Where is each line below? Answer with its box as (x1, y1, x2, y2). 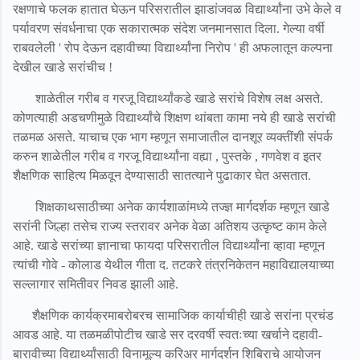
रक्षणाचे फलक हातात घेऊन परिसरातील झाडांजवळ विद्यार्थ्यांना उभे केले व (13, 2, 342, 16)
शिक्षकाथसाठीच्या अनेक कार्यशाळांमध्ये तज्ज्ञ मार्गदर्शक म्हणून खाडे (13, 199, 329, 214)
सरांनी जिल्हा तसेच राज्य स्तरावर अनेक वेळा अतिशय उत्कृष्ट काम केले (13, 219, 327, 233)
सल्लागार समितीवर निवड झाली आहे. (13, 276, 178, 291)
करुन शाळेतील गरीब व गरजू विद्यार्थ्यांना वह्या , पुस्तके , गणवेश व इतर (13, 149, 321, 163)
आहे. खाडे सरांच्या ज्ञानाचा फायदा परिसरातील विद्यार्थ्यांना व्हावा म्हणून (13, 238, 325, 252)
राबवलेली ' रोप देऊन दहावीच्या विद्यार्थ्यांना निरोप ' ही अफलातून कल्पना (13, 40, 333, 55)
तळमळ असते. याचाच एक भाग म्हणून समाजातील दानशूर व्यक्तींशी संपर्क (13, 129, 333, 144)
